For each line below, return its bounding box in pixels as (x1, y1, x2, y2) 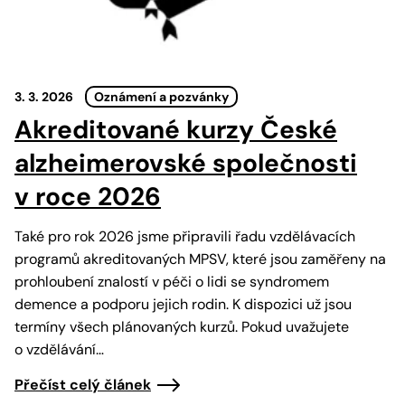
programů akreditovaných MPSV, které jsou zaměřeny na (14, 249, 386, 268)
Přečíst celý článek (14, 374, 151, 394)
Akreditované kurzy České (14, 112, 337, 146)
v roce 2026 (14, 179, 161, 213)
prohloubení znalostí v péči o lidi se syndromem (14, 271, 329, 291)
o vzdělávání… (14, 339, 104, 359)
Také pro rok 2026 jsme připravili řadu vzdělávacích (14, 226, 355, 246)
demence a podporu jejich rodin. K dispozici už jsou (14, 294, 352, 314)
